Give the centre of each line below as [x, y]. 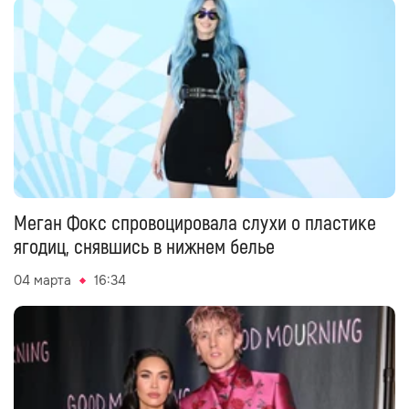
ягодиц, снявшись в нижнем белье [144, 247]
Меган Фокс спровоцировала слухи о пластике [195, 224]
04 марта [42, 280]
